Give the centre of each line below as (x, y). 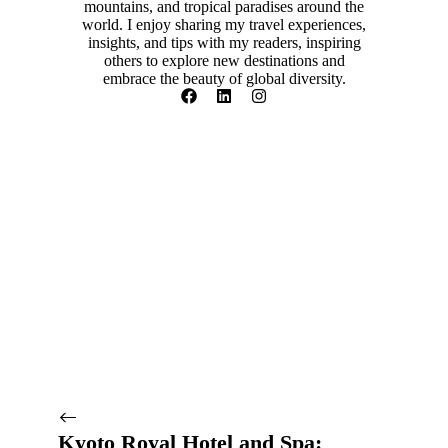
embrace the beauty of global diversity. (224, 78)
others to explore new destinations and (224, 60)
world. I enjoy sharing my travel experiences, (224, 24)
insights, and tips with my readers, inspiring (224, 42)
